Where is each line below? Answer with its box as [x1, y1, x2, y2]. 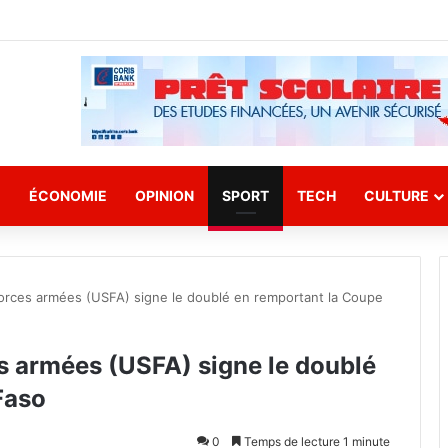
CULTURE [364, 187, 429, 204]
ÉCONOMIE [29, 187, 107, 204]
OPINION [135, 187, 194, 204]
